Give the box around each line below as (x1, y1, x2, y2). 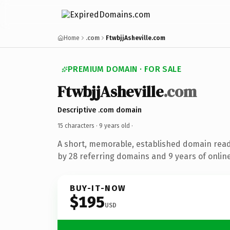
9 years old (99, 122, 130, 129)
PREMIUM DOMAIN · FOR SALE (68, 64, 181, 74)
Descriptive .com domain (57, 105, 142, 114)
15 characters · (57, 122, 99, 129)
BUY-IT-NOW (70, 183, 126, 193)
